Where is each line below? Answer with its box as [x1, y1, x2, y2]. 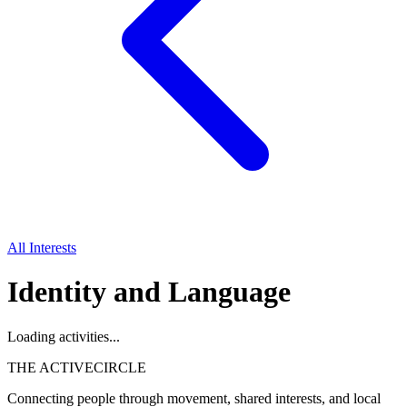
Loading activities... [7, 328, 120, 344]
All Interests [7, 240, 76, 255]
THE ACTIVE [7, 359, 94, 375]
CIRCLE [94, 359, 146, 375]
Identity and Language [7, 275, 291, 309]
